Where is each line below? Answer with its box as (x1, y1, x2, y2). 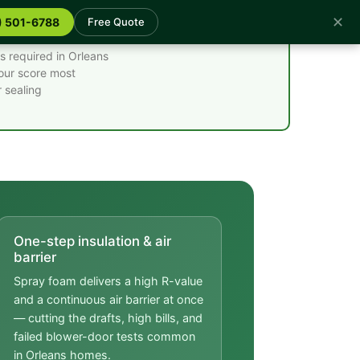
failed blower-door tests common (14, 329, 195, 344)
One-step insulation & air (14, 233, 171, 249)
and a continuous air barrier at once (14, 292, 203, 307)
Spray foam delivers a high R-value (14, 274, 202, 288)
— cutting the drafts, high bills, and (14, 311, 202, 325)
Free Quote (88, 15, 145, 28)
